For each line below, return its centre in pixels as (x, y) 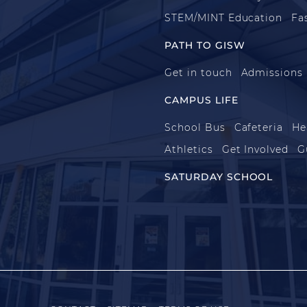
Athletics (189, 149)
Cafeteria (259, 127)
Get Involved (255, 149)
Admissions (272, 72)
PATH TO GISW (205, 45)
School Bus (195, 127)
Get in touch (198, 72)
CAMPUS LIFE (201, 100)
